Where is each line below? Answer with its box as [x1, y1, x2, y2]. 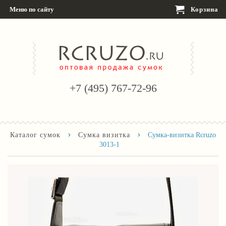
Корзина [189, 6, 218, 13]
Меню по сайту [10, 6, 54, 13]
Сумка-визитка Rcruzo [148, 131, 216, 139]
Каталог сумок [10, 131, 61, 139]
